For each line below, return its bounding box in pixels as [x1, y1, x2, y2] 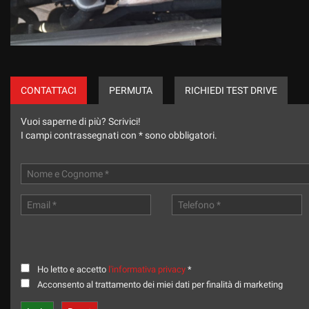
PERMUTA [109, 84, 152, 96]
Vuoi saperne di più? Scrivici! [21, 115, 141, 127]
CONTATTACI [21, 84, 77, 96]
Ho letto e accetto [37, 263, 108, 275]
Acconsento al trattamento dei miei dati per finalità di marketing [37, 279, 285, 290]
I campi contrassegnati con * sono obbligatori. [21, 129, 217, 141]
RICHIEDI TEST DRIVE [185, 84, 277, 96]
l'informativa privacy [108, 263, 186, 275]
